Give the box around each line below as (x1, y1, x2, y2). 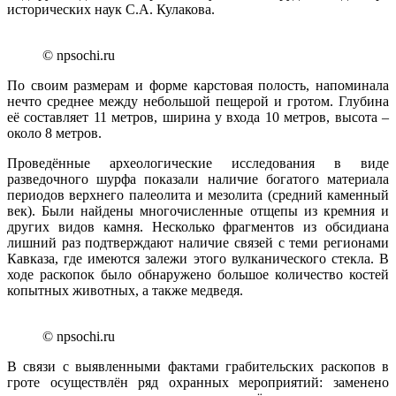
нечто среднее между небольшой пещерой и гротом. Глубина (7, 93, 389, 109)
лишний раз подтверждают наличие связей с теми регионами (7, 234, 389, 250)
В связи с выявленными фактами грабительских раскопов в (7, 358, 389, 374)
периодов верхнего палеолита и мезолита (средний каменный (7, 187, 389, 202)
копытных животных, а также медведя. (7, 282, 243, 298)
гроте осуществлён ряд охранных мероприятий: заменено (7, 374, 389, 390)
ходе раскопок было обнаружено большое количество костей (7, 266, 389, 282)
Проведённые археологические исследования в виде (7, 155, 389, 171)
